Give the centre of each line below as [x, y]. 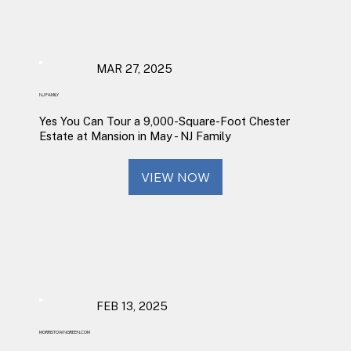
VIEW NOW [175, 177]
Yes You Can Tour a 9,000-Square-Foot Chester [164, 121]
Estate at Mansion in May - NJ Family [135, 136]
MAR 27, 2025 [134, 69]
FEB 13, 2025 [132, 306]
